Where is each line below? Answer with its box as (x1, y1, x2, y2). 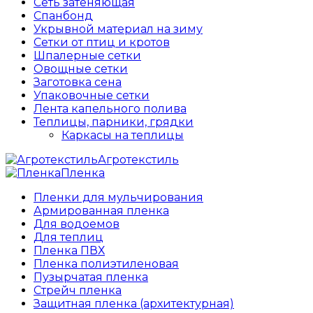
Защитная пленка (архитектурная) (34, 297, 234, 311)
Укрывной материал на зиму (34, 22, 203, 36)
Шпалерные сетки (34, 49, 141, 63)
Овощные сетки (34, 62, 128, 76)
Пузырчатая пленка (34, 270, 148, 284)
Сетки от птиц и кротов (34, 36, 170, 50)
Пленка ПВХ (34, 244, 105, 258)
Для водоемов (34, 217, 119, 231)
